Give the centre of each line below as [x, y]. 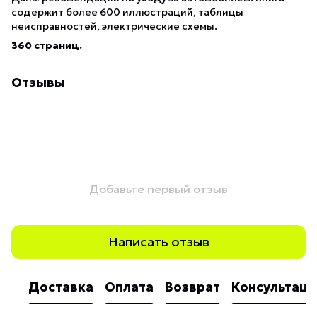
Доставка [61, 287]
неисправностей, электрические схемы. [114, 26]
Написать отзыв [158, 242]
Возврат [192, 287]
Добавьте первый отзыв [158, 189]
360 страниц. [47, 45]
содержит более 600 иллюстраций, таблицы [127, 12]
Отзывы [38, 82]
